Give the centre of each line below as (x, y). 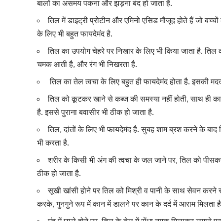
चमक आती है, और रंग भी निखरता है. (87, 64)
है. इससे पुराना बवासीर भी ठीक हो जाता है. (96, 112)
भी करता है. (53, 142)
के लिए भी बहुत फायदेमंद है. (75, 33)
